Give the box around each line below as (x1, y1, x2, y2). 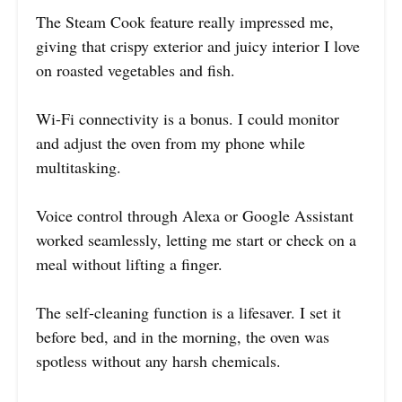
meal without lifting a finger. (36, 253, 223, 275)
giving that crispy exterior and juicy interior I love (36, 35, 360, 57)
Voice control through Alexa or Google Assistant (36, 205, 354, 227)
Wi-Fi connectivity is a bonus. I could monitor (36, 108, 339, 130)
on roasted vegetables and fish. (36, 59, 235, 82)
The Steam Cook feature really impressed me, (36, 11, 334, 33)
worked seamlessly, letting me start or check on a (36, 229, 356, 251)
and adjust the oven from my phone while (36, 132, 305, 154)
